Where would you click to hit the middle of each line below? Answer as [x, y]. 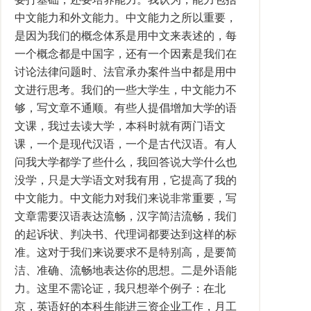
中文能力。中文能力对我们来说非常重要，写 [126, 198]
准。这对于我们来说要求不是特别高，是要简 [126, 252]
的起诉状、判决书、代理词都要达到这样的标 [126, 234]
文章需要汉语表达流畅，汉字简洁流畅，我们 [126, 216]
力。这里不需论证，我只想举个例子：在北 [120, 288]
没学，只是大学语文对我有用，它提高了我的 [126, 180]
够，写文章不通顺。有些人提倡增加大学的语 [126, 108]
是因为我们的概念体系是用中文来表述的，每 [126, 36]
